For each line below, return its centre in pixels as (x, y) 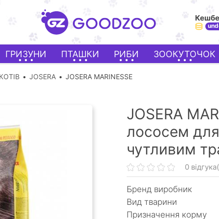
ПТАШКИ (80, 54)
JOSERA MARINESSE (99, 77)
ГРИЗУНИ (26, 54)
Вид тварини (152, 202)
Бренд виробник (159, 189)
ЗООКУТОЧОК (185, 54)
